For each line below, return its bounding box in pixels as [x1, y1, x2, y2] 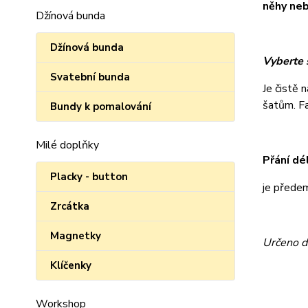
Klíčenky [50, 258, 91, 272]
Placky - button [50, 170, 128, 184]
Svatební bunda [50, 70, 130, 84]
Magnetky [50, 229, 101, 243]
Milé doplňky [36, 137, 99, 153]
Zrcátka [50, 199, 89, 213]
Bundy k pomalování [50, 100, 151, 113]
